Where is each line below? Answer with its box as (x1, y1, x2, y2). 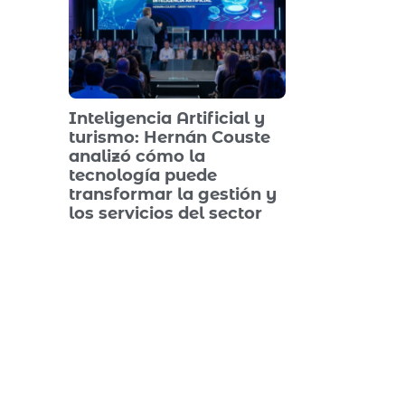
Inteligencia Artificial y (69, 108, 265, 129)
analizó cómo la (69, 146, 205, 167)
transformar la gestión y (69, 184, 277, 205)
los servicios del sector (69, 203, 262, 224)
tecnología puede (69, 165, 217, 186)
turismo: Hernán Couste (69, 127, 270, 148)
